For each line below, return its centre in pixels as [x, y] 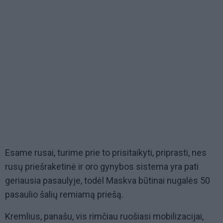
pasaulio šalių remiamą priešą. [64, 195]
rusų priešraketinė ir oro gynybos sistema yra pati [102, 167]
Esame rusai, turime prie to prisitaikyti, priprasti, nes [106, 153]
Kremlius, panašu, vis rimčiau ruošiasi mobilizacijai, [104, 217]
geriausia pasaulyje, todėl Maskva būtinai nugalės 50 [108, 181]
